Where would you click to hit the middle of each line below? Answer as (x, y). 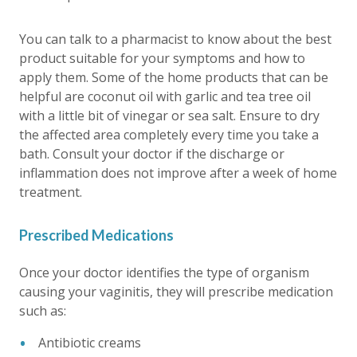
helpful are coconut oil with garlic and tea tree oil (165, 96)
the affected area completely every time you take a (169, 134)
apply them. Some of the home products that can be (174, 77)
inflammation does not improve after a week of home (178, 173)
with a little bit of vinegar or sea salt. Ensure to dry (169, 115)
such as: (43, 310)
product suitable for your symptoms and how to (162, 58)
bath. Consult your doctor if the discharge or (152, 153)
